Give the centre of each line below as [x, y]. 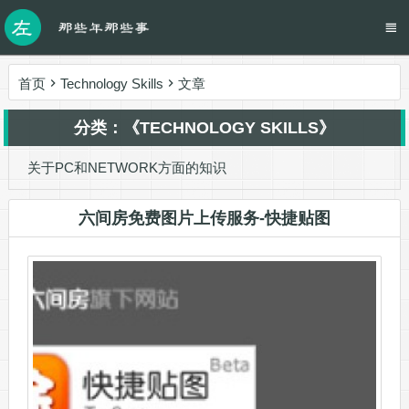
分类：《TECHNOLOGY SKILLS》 [204, 128]
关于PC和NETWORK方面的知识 [126, 168]
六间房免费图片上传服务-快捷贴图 [204, 218]
